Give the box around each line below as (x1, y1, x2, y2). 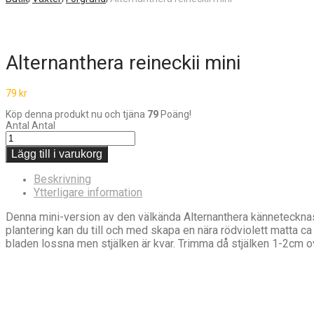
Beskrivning (34, 172, 91, 186)
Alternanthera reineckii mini (6, 50, 240, 74)
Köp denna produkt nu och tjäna (6, 108, 147, 120)
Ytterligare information (34, 185, 142, 199)
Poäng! (158, 108, 191, 120)
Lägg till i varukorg (11, 147, 102, 160)
